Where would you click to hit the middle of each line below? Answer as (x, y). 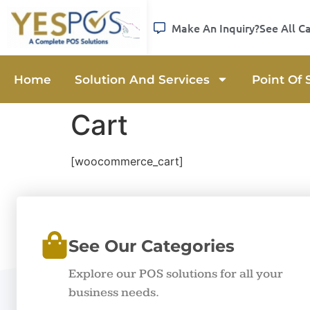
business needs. (114, 292)
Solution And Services (142, 79)
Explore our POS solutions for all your (176, 273)
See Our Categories (152, 246)
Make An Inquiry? (215, 28)
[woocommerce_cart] (127, 162)
